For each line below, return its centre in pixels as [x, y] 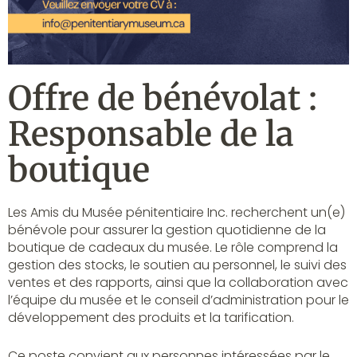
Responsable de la [151, 134]
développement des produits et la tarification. [151, 318]
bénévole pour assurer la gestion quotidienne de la [167, 230]
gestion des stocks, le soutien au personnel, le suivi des [177, 265]
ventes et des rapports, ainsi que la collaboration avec [178, 283]
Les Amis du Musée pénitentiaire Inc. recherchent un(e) [177, 213]
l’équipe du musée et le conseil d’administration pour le [178, 300]
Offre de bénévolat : [163, 98]
